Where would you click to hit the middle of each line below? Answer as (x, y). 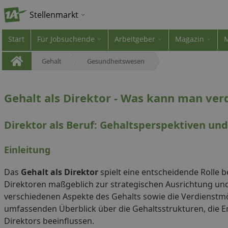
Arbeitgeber (135, 39)
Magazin (190, 39)
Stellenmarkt (54, 15)
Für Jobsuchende (66, 39)
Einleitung (27, 150)
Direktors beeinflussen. (49, 221)
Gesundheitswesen (116, 61)
